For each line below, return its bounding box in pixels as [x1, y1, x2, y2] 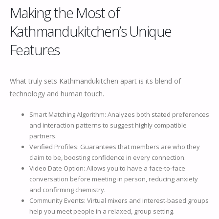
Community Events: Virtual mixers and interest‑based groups [29, 196, 209, 205]
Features [10, 40, 60, 59]
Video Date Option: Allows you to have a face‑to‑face [29, 164, 185, 173]
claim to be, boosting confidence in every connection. [29, 153, 186, 162]
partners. [29, 131, 57, 141]
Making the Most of [10, 2, 120, 22]
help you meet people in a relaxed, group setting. [29, 207, 175, 216]
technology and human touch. [10, 88, 104, 98]
